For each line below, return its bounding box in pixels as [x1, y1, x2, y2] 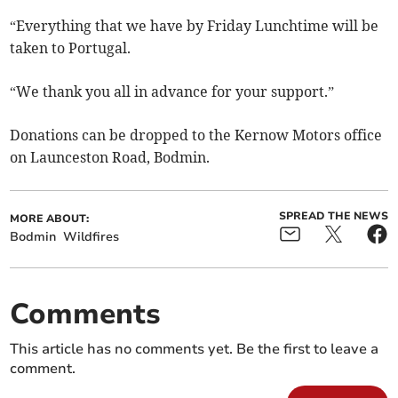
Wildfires [63, 228, 120, 246]
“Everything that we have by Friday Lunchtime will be [10, 17, 379, 36]
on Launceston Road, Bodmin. [10, 148, 211, 167]
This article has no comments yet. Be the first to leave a [10, 339, 379, 360]
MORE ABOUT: [10, 211, 90, 227]
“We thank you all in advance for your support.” [10, 83, 335, 101]
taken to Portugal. [10, 39, 131, 58]
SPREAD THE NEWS [278, 209, 388, 224]
